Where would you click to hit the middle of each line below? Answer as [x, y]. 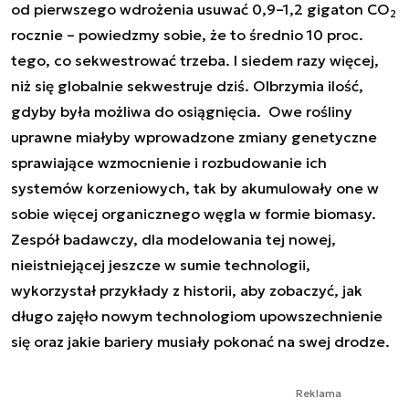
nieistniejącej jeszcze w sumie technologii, [161, 265]
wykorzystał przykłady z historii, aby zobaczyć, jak [187, 290]
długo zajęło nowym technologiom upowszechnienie [197, 316]
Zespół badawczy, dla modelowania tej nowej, [173, 239]
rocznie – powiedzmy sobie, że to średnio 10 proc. [187, 35]
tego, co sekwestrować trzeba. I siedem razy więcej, [195, 60]
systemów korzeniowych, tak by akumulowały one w [195, 188]
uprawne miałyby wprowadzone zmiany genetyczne [194, 137]
